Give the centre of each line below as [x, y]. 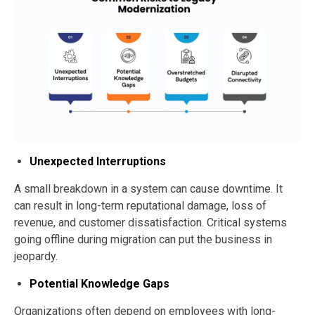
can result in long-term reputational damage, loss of [140, 206]
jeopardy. [36, 257]
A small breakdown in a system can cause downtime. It [148, 189]
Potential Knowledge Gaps [99, 284]
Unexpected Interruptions [98, 162]
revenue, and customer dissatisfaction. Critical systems [150, 223]
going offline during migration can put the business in [143, 240]
